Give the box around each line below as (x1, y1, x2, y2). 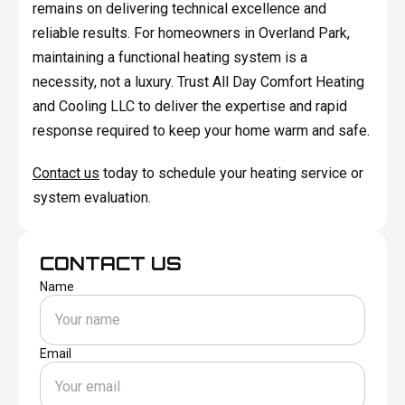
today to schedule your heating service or (99, 164, 363, 182)
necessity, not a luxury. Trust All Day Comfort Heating (32, 72, 364, 90)
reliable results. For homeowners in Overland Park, (32, 24, 350, 42)
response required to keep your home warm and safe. (32, 121, 370, 139)
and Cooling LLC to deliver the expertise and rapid (32, 97, 347, 115)
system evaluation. (32, 188, 151, 206)
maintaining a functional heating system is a (32, 48, 307, 66)
